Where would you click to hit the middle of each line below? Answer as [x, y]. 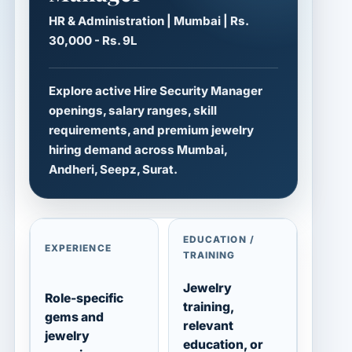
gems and [74, 317]
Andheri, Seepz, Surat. [113, 170]
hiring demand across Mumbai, [138, 150]
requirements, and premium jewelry [151, 130]
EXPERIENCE [78, 249]
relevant [208, 326]
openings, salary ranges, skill [133, 111]
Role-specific [84, 299]
